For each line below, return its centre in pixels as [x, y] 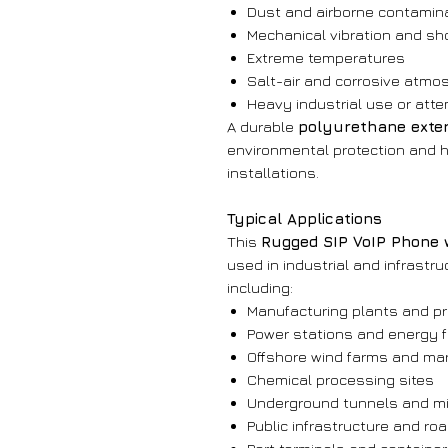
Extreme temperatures [328, 58]
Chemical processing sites [340, 380]
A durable [262, 127]
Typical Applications [304, 219]
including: [260, 288]
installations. [273, 173]
